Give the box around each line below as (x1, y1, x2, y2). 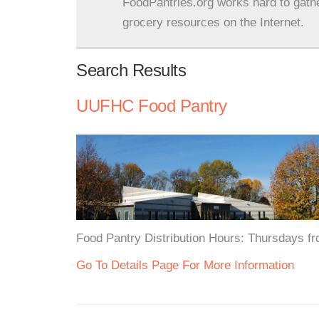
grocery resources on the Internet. (122, 16, 304, 29)
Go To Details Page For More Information (76, 258, 294, 272)
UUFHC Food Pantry (76, 96, 227, 115)
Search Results (76, 61, 186, 80)
